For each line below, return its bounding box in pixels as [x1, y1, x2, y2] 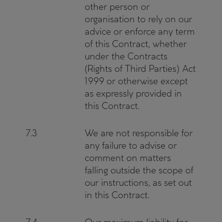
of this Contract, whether [85, 38, 187, 50]
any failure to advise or [85, 140, 177, 151]
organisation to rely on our [85, 13, 192, 25]
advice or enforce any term [85, 26, 195, 37]
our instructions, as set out [85, 177, 192, 188]
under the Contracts [85, 51, 167, 62]
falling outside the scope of [85, 165, 193, 176]
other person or [85, 1, 150, 12]
